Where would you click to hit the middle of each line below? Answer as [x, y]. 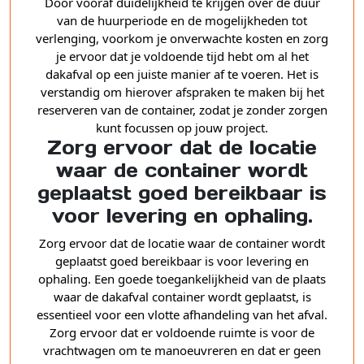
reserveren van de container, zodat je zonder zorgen [182, 110]
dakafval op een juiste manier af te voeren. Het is [182, 74]
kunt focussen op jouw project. [182, 128]
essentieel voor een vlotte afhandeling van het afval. [182, 315]
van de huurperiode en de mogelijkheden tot [182, 21]
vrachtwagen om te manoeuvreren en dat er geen [182, 351]
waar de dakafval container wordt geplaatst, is [182, 297]
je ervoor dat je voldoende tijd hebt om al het [182, 56]
